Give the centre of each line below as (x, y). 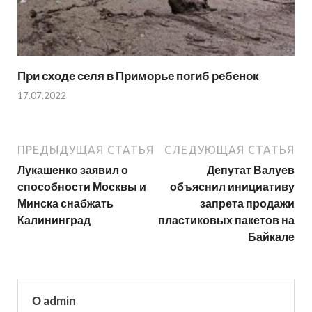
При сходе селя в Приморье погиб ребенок (138, 75)
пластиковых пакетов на (226, 220)
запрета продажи (247, 203)
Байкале (271, 237)
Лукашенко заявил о (73, 170)
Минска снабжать (65, 203)
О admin (54, 301)
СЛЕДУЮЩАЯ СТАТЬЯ (229, 150)
